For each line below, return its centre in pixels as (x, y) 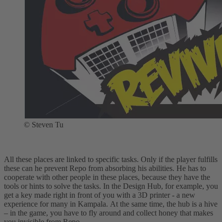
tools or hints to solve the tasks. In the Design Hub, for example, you (111, 186)
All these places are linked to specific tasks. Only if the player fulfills (111, 160)
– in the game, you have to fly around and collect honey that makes (109, 213)
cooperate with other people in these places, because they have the (107, 177)
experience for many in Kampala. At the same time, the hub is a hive (111, 204)
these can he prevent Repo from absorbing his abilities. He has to (105, 168)
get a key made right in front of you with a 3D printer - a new (100, 195)
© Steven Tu (44, 125)
